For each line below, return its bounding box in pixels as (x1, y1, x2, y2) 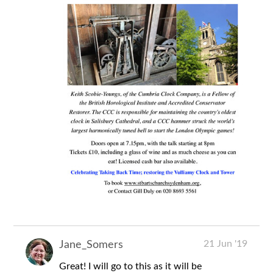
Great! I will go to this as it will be (59, 261, 202, 272)
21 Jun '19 (203, 239, 247, 249)
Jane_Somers (59, 239, 124, 250)
